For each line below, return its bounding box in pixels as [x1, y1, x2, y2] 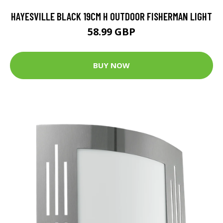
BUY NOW [93, 60, 130, 70]
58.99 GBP [88, 24, 135, 38]
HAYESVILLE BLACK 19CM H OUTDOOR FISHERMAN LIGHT [11, 9, 212, 22]
